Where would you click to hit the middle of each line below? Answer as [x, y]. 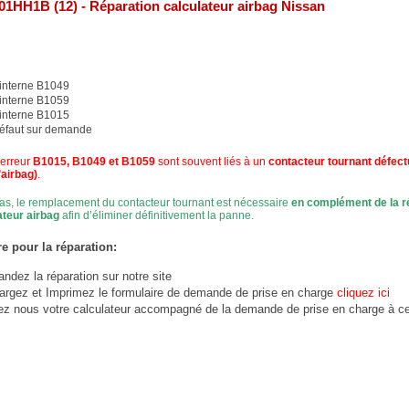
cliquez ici [363, 293]
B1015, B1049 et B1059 [94, 162]
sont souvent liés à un [212, 162]
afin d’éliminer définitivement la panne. [157, 215]
